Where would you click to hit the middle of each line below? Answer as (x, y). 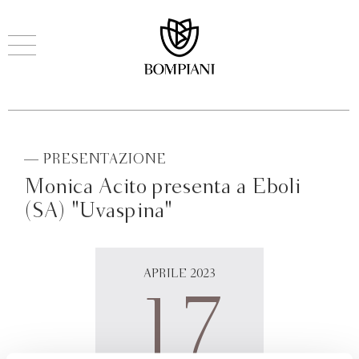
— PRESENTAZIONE (95, 160)
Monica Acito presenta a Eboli (162, 188)
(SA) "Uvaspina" (98, 212)
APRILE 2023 (179, 274)
